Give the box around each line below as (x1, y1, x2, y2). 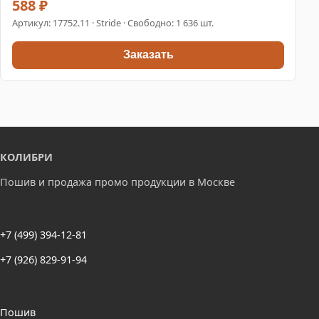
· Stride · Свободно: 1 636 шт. (90, 16, 214, 29)
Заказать (122, 48, 174, 61)
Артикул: (12, 16, 53, 29)
